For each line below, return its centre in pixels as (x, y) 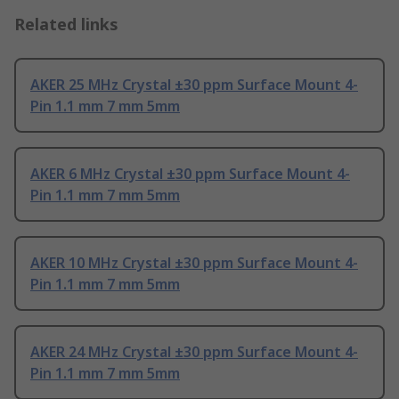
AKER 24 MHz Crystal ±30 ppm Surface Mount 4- (194, 352)
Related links (66, 24)
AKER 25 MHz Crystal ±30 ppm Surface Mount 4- (194, 85)
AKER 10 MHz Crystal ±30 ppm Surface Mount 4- (194, 263)
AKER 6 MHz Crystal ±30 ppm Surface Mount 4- (190, 174)
